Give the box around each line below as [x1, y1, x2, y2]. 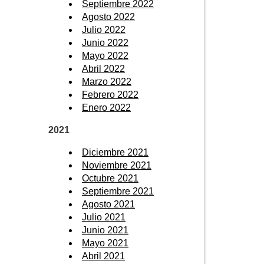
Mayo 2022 [82, 50, 128, 61]
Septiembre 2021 [82, 186, 154, 196]
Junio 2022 [82, 37, 128, 48]
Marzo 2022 [82, 76, 131, 87]
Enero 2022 [82, 102, 131, 113]
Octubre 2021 [82, 173, 138, 183]
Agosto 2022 [82, 11, 135, 22]
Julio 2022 [82, 24, 126, 35]
